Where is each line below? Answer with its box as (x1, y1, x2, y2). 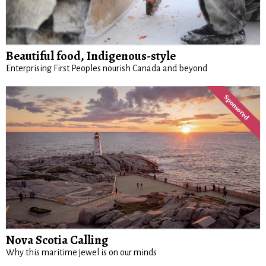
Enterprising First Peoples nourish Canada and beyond (6, 64, 207, 74)
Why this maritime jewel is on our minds (6, 248, 157, 258)
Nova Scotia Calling (6, 232, 108, 249)
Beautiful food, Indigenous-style (6, 47, 176, 65)
